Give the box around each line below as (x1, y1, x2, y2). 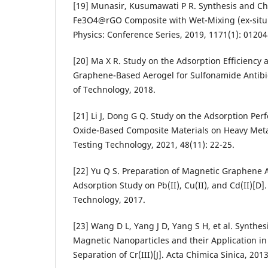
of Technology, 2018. (73, 84, 156, 96)
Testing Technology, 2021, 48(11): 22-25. (73, 139, 234, 151)
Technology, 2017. (73, 194, 145, 206)
